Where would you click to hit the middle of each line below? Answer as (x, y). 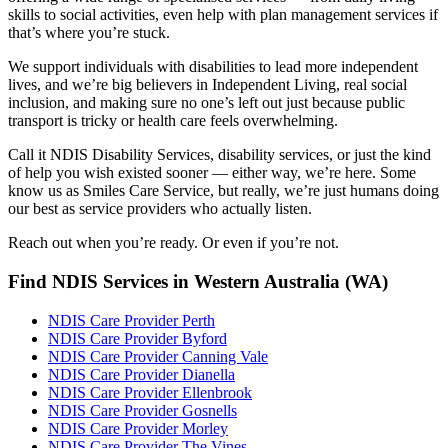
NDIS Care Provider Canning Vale (158, 356)
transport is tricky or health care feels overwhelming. (173, 121)
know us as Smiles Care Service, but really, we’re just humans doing (223, 191)
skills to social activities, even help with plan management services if (223, 15)
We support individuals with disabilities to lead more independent (213, 67)
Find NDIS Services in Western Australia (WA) (198, 282)
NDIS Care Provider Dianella (141, 374)
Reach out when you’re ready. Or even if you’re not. (173, 243)
